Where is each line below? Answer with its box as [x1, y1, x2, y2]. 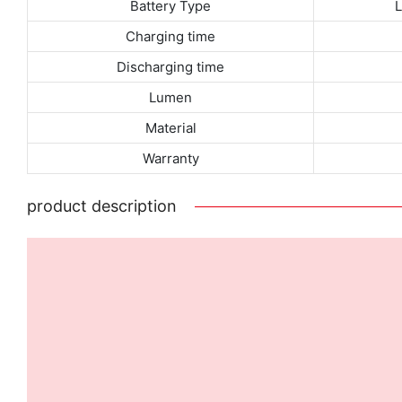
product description [27, 196, 177, 215]
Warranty [142, 149, 199, 167]
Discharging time [117, 57, 224, 75]
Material [144, 118, 197, 136]
